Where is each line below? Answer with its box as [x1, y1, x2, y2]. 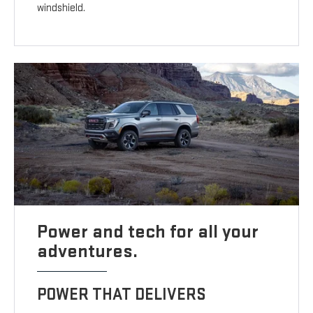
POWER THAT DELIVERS [37, 284, 207, 305]
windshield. [37, 1, 86, 15]
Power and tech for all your [37, 220, 259, 243]
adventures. [37, 240, 138, 263]
